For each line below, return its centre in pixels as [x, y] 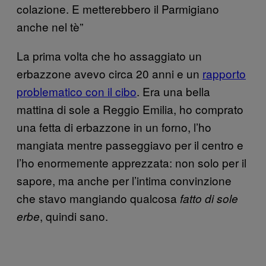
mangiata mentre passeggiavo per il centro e [130, 144]
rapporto [224, 73]
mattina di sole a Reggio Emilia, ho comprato [130, 109]
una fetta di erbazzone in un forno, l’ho [114, 126]
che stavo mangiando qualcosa [98, 198]
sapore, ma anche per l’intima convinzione [124, 180]
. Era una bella [173, 91]
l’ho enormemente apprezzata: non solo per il [132, 162]
